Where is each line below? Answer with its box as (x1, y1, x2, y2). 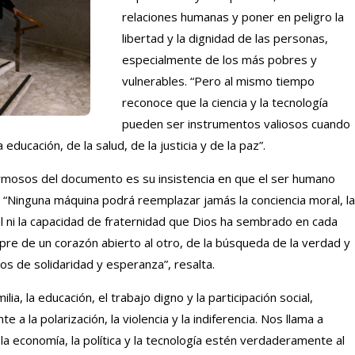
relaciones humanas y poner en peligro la (122, 8, 344, 25)
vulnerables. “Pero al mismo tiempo (122, 72, 315, 89)
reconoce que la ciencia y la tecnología (122, 94, 328, 110)
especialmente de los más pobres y (122, 51, 317, 67)
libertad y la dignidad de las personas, (122, 29, 328, 46)
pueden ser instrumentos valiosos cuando (122, 115, 350, 132)
